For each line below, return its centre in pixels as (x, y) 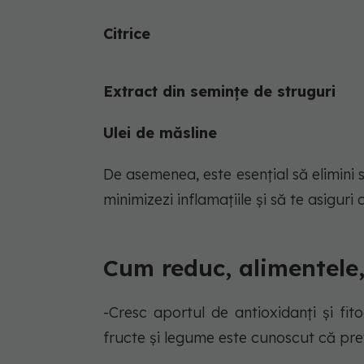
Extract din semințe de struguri (219, 91)
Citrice (127, 33)
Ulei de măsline (160, 132)
